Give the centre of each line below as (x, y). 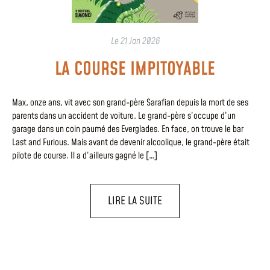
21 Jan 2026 (140, 42)
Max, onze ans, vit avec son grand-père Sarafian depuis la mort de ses (130, 103)
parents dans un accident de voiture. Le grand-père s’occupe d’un (124, 116)
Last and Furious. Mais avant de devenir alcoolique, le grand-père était (131, 143)
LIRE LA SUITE (135, 201)
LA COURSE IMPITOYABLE (135, 70)
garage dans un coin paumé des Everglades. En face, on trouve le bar (128, 130)
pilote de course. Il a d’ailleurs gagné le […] (85, 156)
